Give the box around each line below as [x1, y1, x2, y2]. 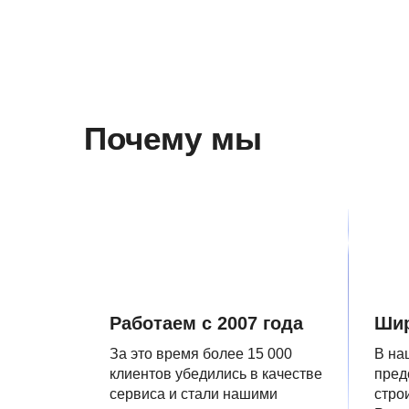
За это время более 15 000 [110, 346, 292, 362]
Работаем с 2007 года [110, 313, 303, 333]
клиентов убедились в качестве [110, 366, 322, 382]
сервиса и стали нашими [110, 386, 278, 402]
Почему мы [84, 121, 262, 156]
